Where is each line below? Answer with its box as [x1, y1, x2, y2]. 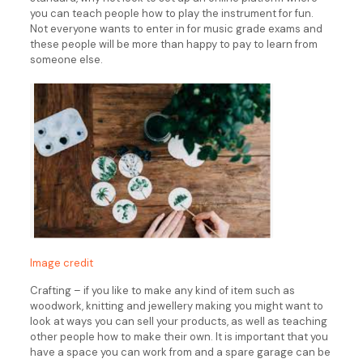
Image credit [29, 255, 93, 270]
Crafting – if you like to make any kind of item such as [29, 283, 295, 297]
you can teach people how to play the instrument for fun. [29, 6, 314, 20]
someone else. [29, 53, 103, 66]
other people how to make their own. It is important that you [29, 329, 328, 344]
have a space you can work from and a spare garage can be [29, 344, 331, 359]
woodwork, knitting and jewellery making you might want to [29, 298, 323, 313]
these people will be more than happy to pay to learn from [29, 37, 318, 51]
